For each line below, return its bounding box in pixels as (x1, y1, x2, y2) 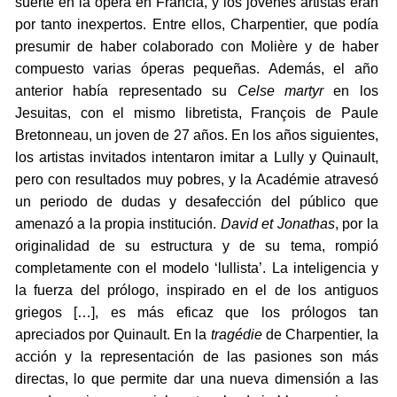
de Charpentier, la (261, 327, 378, 343)
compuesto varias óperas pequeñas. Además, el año (14, 61, 378, 77)
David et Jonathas (220, 216, 335, 232)
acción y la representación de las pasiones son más (14, 349, 378, 365)
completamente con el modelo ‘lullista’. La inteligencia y (14, 261, 378, 276)
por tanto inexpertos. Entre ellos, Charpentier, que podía (14, 17, 378, 33)
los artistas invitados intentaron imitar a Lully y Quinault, (14, 150, 378, 166)
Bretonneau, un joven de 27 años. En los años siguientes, (14, 128, 378, 144)
